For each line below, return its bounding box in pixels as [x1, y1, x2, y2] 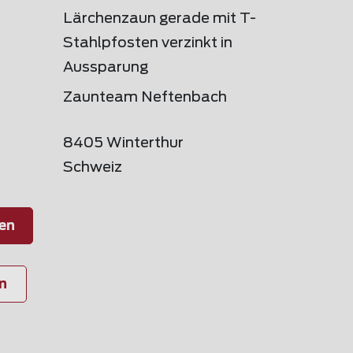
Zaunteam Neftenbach [63, 91, 227, 105]
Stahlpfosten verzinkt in [63, 36, 232, 50]
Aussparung [63, 61, 148, 75]
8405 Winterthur [63, 136, 184, 150]
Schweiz [63, 161, 122, 175]
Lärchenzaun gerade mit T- [63, 12, 256, 26]
